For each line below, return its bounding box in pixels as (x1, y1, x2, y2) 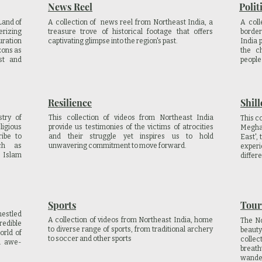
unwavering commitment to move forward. (49, 142, 187, 150)
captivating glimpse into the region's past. (48, 37, 178, 45)
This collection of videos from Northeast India (49, 113, 213, 122)
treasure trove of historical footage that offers (48, 27, 213, 36)
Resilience (48, 96, 92, 109)
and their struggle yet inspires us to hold (49, 132, 213, 140)
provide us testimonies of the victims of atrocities (49, 123, 213, 131)
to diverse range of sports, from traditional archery (48, 225, 213, 233)
